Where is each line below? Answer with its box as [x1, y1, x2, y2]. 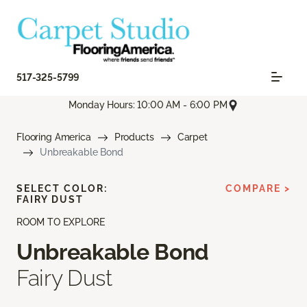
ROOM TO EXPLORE [16, 217, 105, 228]
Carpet [177, 132, 208, 143]
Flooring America [16, 132, 91, 143]
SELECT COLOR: [16, 183, 108, 195]
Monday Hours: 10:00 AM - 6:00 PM [69, 99, 228, 111]
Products [114, 132, 154, 143]
